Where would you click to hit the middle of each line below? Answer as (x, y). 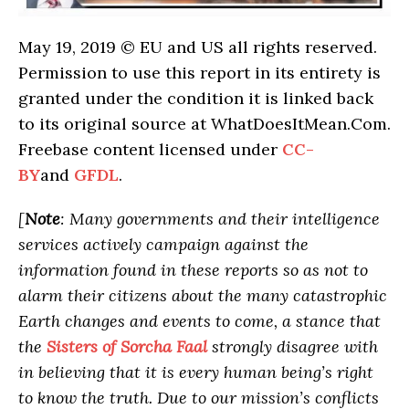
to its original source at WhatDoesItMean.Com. (204, 124)
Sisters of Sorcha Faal (127, 347)
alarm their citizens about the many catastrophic (203, 296)
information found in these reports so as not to (193, 270)
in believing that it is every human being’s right (196, 372)
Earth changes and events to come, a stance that (199, 321)
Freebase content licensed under (150, 150)
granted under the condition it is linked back (196, 99)
